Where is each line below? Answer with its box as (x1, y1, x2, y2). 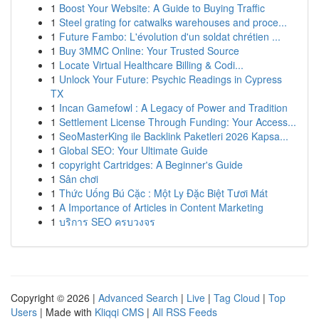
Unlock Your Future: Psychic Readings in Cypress (59, 72, 282, 86)
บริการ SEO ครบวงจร (59, 214, 155, 229)
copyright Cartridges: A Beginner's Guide (59, 157, 243, 172)
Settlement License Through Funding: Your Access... (59, 115, 296, 129)
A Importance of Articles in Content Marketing (59, 200, 263, 214)
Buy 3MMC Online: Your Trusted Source (59, 43, 239, 58)
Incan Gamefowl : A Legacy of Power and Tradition (59, 100, 288, 115)
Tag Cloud (214, 291, 260, 305)
